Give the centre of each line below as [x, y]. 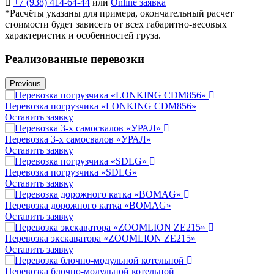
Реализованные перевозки [75, 59]
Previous [25, 84]
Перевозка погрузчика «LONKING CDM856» [101, 106]
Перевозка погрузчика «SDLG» [71, 172]
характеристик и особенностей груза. [83, 35]
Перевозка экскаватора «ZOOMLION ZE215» [100, 239]
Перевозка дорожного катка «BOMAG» [88, 206]
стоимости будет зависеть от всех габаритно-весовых [116, 24]
